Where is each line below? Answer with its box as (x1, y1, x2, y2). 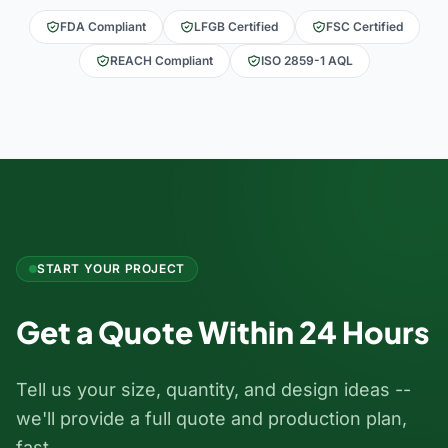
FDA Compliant (59, 19, 146, 34)
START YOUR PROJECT (37, 261, 185, 276)
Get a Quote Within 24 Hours (16, 313, 429, 351)
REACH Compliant (109, 53, 213, 68)
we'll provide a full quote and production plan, (16, 408, 407, 429)
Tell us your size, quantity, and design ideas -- (16, 379, 411, 400)
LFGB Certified (193, 19, 278, 34)
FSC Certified (325, 19, 403, 34)
